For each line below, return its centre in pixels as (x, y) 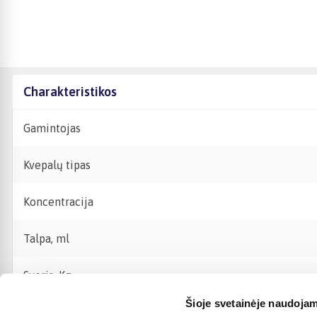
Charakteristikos (70, 92)
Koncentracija (58, 202)
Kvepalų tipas (57, 165)
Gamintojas (52, 128)
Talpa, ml (46, 238)
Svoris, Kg (47, 275)
